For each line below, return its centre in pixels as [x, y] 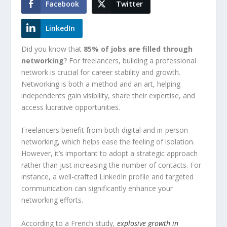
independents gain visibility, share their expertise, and [108, 96]
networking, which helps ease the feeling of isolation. [108, 142]
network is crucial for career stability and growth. [101, 72]
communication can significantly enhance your [97, 188]
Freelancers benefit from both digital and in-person [105, 130]
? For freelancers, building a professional [130, 61]
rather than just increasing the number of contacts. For [111, 165]
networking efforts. [52, 200]
